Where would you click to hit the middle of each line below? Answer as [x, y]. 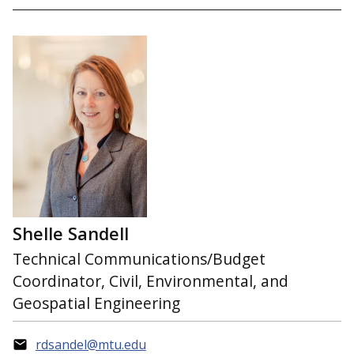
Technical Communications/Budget [139, 259]
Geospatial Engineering [96, 303]
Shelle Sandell [71, 233]
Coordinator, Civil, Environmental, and [151, 281]
